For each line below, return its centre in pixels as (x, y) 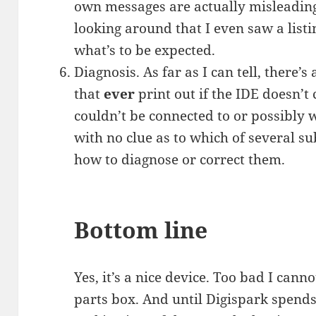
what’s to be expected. (145, 50)
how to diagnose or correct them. (180, 160)
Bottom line (141, 230)
